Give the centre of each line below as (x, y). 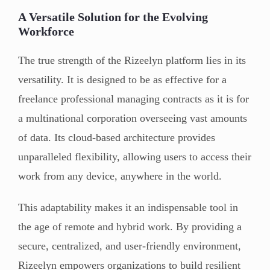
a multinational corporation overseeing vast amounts (133, 118)
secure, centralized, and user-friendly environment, (130, 246)
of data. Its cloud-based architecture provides (117, 137)
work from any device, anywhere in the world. (120, 176)
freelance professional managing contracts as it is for (133, 99)
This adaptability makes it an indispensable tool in (128, 207)
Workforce (46, 31)
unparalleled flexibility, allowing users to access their (135, 156)
